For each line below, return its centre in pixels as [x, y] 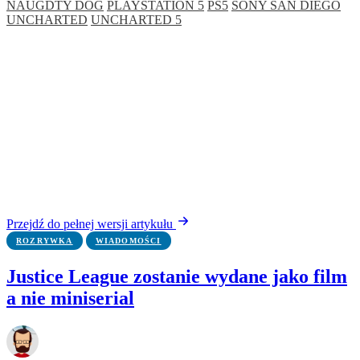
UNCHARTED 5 [136, 20]
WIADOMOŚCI [128, 241]
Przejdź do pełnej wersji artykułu [91, 224]
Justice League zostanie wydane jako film [177, 277]
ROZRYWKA [45, 241]
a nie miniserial [70, 299]
